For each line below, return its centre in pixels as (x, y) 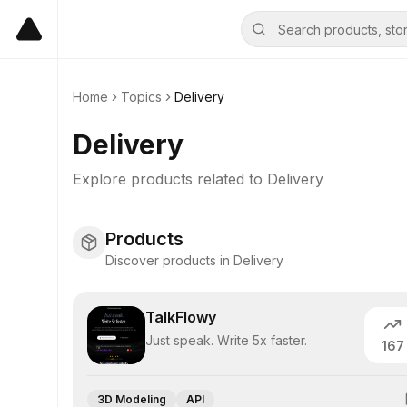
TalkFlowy (181, 317)
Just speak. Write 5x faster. (226, 340)
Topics (141, 97)
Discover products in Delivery (194, 260)
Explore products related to (170, 179)
